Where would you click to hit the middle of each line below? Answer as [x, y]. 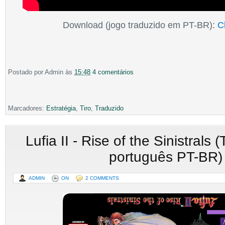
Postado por [26, 72]
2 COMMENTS [102, 178]
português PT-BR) [166, 157]
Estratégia [61, 108]
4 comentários [113, 72]
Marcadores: [27, 108]
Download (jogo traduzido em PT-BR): [140, 25]
